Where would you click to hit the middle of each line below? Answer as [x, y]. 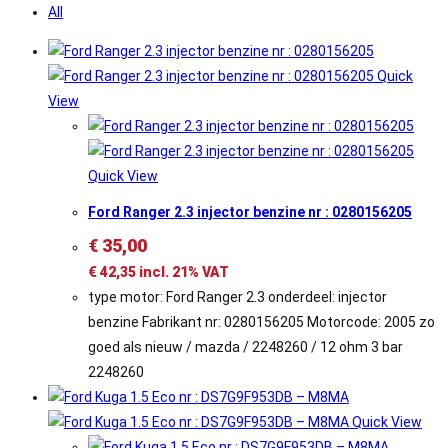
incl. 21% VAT [182, 272]
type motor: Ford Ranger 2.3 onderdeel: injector [237, 297]
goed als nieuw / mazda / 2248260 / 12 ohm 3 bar [245, 347]
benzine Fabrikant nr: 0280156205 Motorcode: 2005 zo [261, 322]
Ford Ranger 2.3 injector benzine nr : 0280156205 [250, 212]
